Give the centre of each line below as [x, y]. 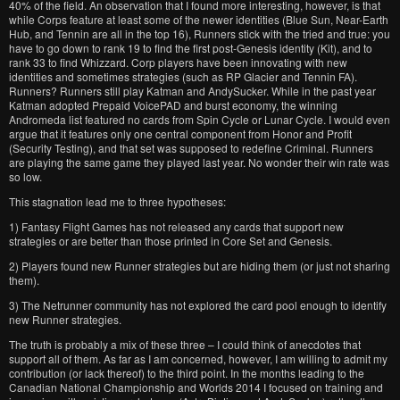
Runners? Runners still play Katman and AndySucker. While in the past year [192, 91]
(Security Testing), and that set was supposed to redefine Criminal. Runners [191, 148]
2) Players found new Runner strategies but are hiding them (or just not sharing [200, 266]
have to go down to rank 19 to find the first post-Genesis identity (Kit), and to [191, 48]
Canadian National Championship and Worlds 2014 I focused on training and [196, 387]
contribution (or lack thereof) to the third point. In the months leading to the [187, 373]
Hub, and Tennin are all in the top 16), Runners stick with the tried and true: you [200, 33]
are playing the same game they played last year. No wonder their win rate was [199, 162]
